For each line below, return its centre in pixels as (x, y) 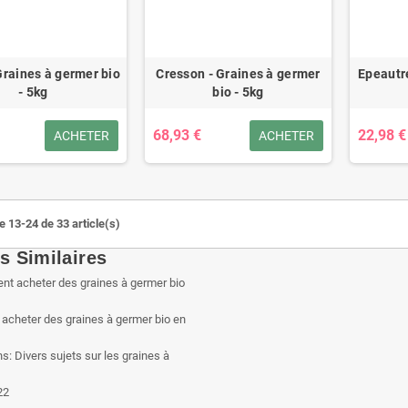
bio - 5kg (238, 92)
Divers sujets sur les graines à (92, 355)
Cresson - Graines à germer (238, 73)
